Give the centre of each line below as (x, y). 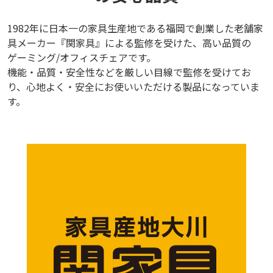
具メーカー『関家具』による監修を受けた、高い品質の (129, 42)
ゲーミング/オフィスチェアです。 (82, 57)
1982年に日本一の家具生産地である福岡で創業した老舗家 (135, 28)
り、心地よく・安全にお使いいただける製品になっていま (133, 86)
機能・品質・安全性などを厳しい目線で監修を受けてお (129, 72)
